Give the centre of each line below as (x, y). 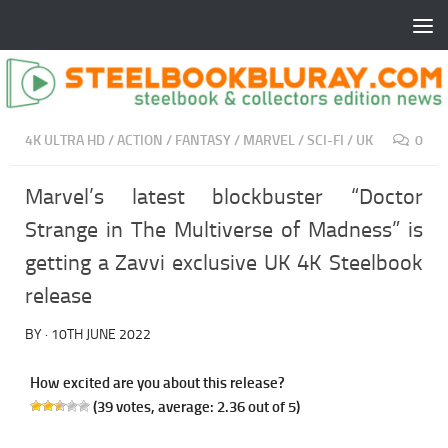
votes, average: (165, 407)
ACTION (140, 141)
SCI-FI (325, 141)
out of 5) (272, 407)
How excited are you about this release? (157, 383)
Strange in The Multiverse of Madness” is (224, 230)
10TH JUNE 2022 (101, 335)
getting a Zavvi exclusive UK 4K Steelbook (224, 263)
